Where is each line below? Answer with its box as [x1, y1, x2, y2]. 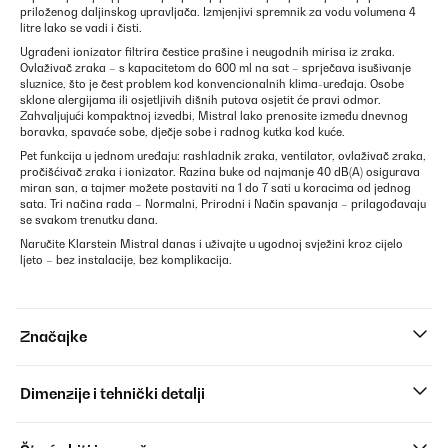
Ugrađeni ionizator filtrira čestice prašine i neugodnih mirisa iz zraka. [20, 45, 395, 59]
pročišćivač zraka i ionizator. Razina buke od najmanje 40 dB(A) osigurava [20, 165, 420, 179]
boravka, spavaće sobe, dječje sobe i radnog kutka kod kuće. [20, 125, 345, 139]
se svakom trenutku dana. [20, 213, 158, 227]
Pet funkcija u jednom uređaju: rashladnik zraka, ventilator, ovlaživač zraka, [20, 149, 426, 163]
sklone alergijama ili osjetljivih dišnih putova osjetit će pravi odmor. [20, 93, 381, 107]
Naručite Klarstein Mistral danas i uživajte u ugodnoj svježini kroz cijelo [20, 237, 403, 251]
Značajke [20, 328, 87, 345]
